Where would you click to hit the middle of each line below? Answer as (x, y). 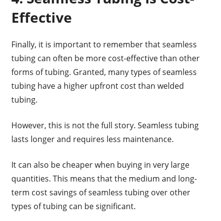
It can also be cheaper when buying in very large (100, 165)
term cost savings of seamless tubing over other (101, 192)
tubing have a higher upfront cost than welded (97, 86)
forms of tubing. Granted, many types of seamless (104, 72)
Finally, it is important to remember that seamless (104, 44)
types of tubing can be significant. (74, 206)
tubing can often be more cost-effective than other (105, 58)
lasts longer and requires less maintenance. (92, 139)
